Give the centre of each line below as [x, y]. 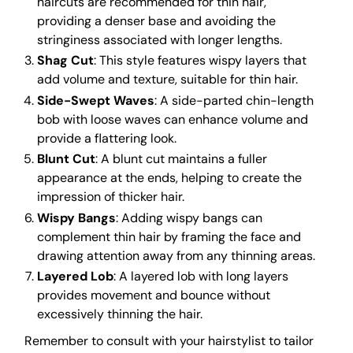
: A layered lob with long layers [201, 277]
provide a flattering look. [107, 138]
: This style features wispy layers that [201, 61]
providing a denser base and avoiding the [157, 20]
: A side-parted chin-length [234, 100]
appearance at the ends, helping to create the [170, 178]
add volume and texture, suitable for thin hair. [168, 80]
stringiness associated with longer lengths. [160, 39]
